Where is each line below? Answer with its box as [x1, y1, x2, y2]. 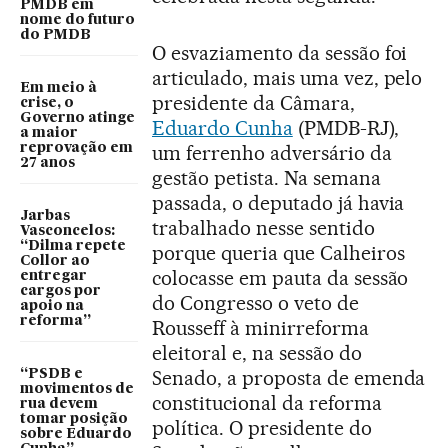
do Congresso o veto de [152, 291, 359, 316]
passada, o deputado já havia [152, 191, 405, 216]
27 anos [20, 156, 75, 171]
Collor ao [20, 254, 90, 269]
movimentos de [20, 382, 134, 397]
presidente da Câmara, [152, 91, 355, 116]
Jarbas [20, 209, 70, 224]
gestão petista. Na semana [152, 166, 381, 191]
